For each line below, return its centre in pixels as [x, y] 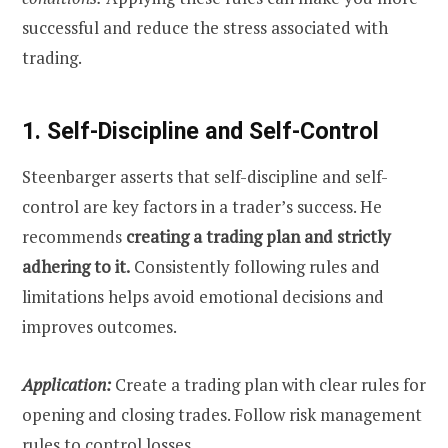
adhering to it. [76, 267]
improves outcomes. [99, 327]
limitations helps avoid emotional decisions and [203, 297]
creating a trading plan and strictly [258, 237]
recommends [74, 237]
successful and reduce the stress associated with [205, 27]
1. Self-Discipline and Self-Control [200, 130]
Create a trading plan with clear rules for [268, 385]
